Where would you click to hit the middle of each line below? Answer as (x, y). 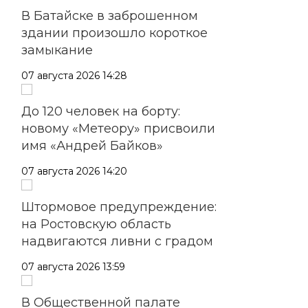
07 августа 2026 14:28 (74, 75)
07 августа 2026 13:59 (73, 266)
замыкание (57, 50)
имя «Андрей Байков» (92, 145)
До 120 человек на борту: (101, 111)
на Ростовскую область (96, 224)
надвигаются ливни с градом (117, 241)
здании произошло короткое (114, 33)
